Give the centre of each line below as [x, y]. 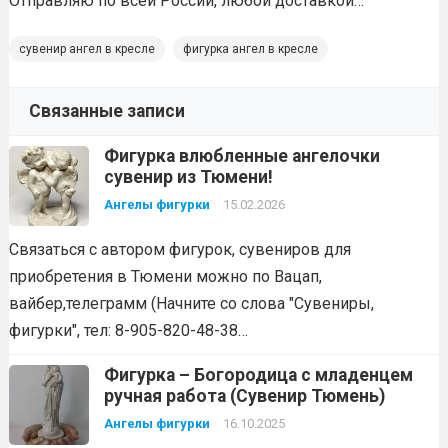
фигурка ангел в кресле [250, 48]
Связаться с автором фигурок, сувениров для [179, 249]
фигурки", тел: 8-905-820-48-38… [128, 330]
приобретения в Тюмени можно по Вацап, [165, 276]
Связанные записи [106, 110]
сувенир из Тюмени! [188, 176]
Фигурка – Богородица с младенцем [258, 374]
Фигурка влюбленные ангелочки [241, 155]
